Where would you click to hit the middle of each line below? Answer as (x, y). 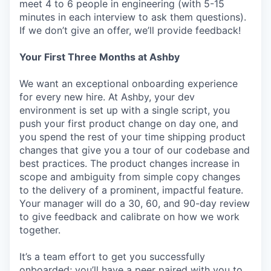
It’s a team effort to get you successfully (112, 256)
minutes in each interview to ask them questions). (133, 17)
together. (40, 230)
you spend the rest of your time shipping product (132, 137)
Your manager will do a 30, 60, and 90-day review (135, 203)
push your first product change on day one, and (129, 123)
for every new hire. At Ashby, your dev (107, 97)
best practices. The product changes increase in (129, 163)
